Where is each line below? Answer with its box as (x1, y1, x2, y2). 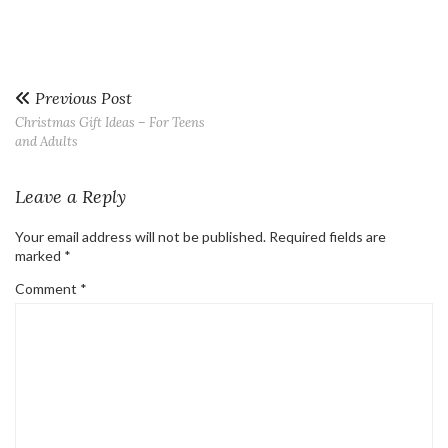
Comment (15, 280, 80, 297)
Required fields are (269, 228, 386, 245)
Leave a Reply (15, 185, 126, 208)
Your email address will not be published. (15, 228, 266, 245)
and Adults (15, 133, 78, 150)
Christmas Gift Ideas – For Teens (15, 114, 205, 131)
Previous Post (31, 88, 132, 108)
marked (15, 247, 64, 264)
